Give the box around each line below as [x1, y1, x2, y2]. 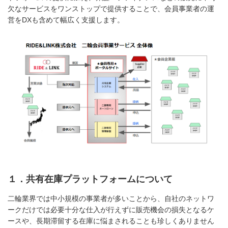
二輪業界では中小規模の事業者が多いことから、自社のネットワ [8, 194, 214, 203]
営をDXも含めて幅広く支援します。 [8, 15, 124, 24]
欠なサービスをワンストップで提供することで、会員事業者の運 [8, 4, 214, 13]
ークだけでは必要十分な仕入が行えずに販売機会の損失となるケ [8, 206, 214, 214]
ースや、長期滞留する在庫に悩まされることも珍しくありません [8, 217, 214, 225]
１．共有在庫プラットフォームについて [8, 174, 173, 185]
